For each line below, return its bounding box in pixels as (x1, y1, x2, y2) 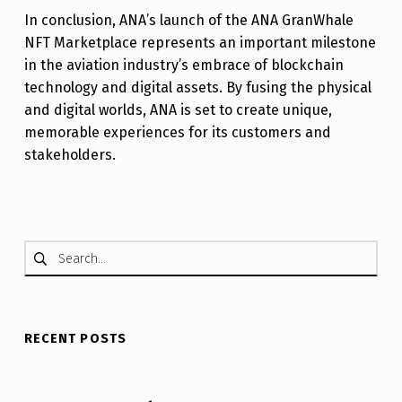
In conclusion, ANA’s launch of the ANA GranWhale (23, 11, 354, 29)
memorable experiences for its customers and (23, 123, 331, 141)
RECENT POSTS (23, 330, 127, 347)
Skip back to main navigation (22, 188, 93, 206)
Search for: (22, 232, 43, 249)
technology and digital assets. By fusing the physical (23, 78, 371, 96)
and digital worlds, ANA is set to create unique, (23, 100, 332, 118)
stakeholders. (23, 145, 116, 163)
